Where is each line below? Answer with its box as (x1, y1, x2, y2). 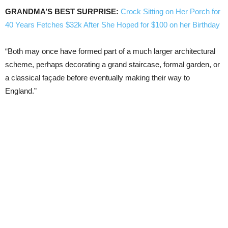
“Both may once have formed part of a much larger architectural (5, 46, 215, 55)
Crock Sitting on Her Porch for (121, 7, 220, 16)
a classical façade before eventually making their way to (5, 73, 190, 82)
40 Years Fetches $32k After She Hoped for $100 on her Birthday (5, 20, 220, 29)
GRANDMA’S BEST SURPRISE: (5, 7, 119, 16)
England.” (5, 86, 37, 95)
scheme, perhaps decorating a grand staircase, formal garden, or (5, 60, 220, 69)
